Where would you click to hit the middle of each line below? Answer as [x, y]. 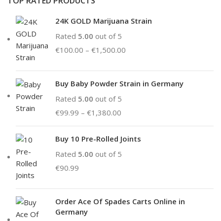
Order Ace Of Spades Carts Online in [120, 201]
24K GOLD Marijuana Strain [104, 20]
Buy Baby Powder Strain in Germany [119, 83]
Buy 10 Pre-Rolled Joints [98, 138]
